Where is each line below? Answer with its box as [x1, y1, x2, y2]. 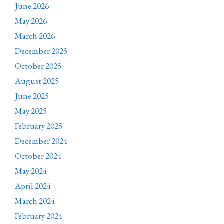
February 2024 [15, 210, 62, 222]
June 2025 [15, 90, 49, 102]
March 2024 [15, 195, 55, 207]
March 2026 [15, 30, 55, 42]
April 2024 [15, 180, 51, 192]
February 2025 [15, 120, 62, 132]
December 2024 [15, 135, 67, 147]
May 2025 [15, 105, 47, 117]
